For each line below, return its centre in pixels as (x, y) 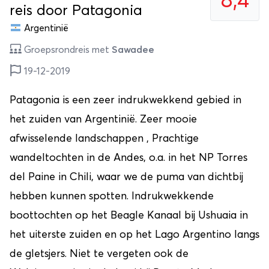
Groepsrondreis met (67, 50)
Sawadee (133, 50)
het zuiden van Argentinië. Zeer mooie (103, 119)
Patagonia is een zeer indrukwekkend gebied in (125, 100)
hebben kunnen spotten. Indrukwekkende (112, 196)
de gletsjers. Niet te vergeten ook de (99, 254)
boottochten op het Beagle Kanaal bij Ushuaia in (129, 215)
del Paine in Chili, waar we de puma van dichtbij (126, 177)
